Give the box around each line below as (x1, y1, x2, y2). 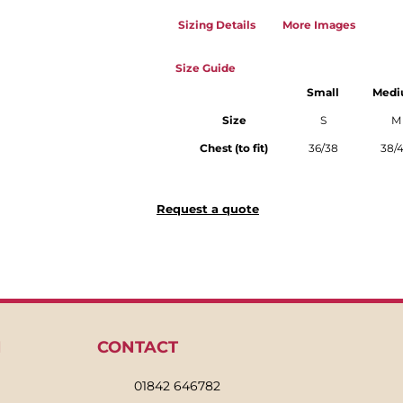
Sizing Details (178, 18, 255, 32)
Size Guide (175, 61, 236, 76)
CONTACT (96, 337, 178, 357)
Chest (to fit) (200, 142, 268, 156)
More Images (282, 18, 355, 32)
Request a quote (157, 201, 259, 217)
